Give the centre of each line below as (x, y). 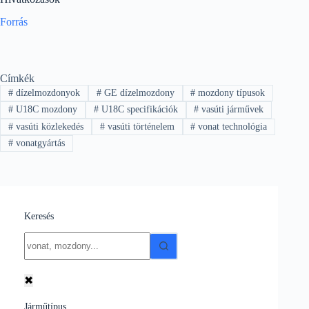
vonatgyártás (39, 143)
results (37, 250)
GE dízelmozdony (138, 92)
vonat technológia (231, 126)
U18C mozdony (45, 110)
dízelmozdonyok (46, 92)
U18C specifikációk (138, 110)
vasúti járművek (231, 110)
